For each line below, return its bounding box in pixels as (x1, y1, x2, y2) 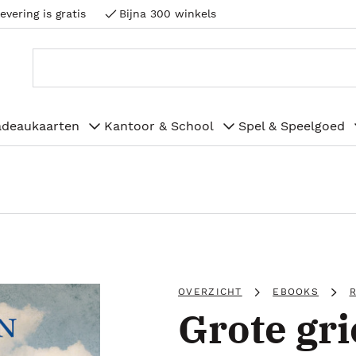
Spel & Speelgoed (238, 118, 345, 133)
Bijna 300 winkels (119, 7, 216, 20)
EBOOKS (273, 286, 319, 297)
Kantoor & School (104, 118, 214, 133)
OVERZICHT (178, 286, 242, 297)
